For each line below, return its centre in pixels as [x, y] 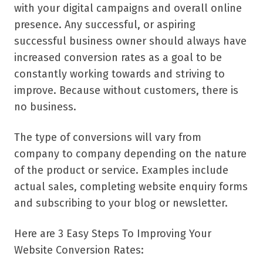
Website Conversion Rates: [79, 250]
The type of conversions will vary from [108, 138]
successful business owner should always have [130, 41]
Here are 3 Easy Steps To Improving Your [113, 234]
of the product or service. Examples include [121, 171]
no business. [45, 107]
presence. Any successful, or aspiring [105, 25]
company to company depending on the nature [130, 154]
